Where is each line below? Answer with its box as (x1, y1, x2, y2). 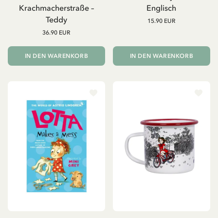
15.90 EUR (147, 18, 176, 25)
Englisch (146, 3, 177, 13)
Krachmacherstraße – (18, 3, 94, 13)
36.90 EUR (42, 29, 71, 36)
